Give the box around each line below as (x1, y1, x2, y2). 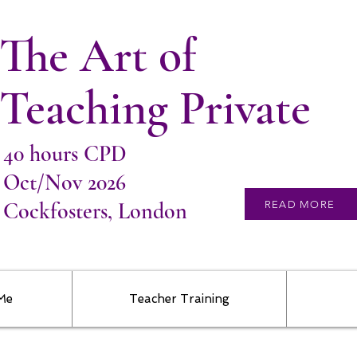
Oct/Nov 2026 (3, 169, 126, 196)
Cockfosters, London (3, 198, 187, 225)
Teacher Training (129, 292, 229, 306)
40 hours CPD (3, 140, 127, 167)
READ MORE (264, 198, 335, 210)
